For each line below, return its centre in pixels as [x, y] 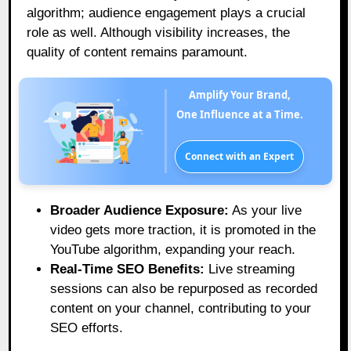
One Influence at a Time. [239, 115]
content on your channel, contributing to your [181, 309]
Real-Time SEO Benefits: [128, 270]
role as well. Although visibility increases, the [159, 33]
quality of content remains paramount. [138, 52]
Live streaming [250, 270]
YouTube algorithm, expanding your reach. [173, 250]
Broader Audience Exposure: [140, 211]
